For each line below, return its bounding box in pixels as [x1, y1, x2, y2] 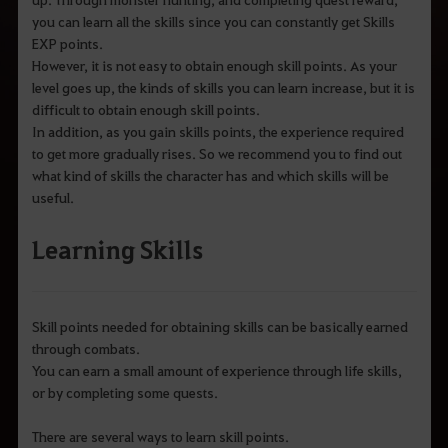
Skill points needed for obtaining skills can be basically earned [31, 317, 408, 336]
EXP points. [31, 33, 103, 52]
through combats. [31, 339, 140, 358]
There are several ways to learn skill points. [31, 427, 289, 446]
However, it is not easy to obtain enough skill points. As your [31, 55, 397, 74]
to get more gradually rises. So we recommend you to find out [31, 143, 402, 162]
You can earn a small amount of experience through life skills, [31, 361, 402, 380]
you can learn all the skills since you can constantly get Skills [31, 11, 395, 30]
